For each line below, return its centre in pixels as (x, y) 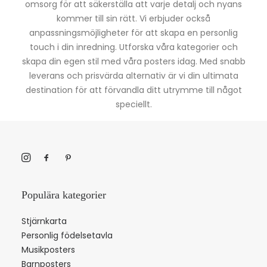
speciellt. (133, 104)
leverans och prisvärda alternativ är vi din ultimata (133, 76)
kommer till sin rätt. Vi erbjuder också (133, 18)
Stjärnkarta (44, 221)
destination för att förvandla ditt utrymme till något (133, 90)
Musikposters (48, 250)
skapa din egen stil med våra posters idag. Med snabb (133, 61)
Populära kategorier (64, 195)
